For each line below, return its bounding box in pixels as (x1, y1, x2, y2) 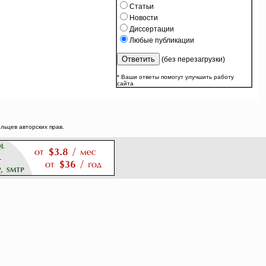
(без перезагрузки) (159, 55, 225, 64)
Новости (129, 14, 158, 22)
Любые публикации (129, 36, 194, 45)
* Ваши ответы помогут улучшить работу (116, 74, 234, 80)
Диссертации (129, 25, 174, 33)
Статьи (129, 2, 154, 11)
